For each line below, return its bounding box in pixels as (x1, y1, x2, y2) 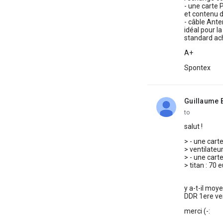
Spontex (184, 64, 211, 72)
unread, (184, 101, 208, 109)
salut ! (184, 122, 203, 130)
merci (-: (184, 207, 210, 215)
